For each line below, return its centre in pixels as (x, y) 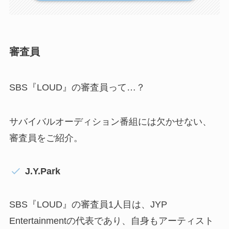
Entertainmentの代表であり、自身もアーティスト (111, 221)
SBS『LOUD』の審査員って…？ (77, 87)
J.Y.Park (43, 171)
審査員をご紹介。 (46, 138)
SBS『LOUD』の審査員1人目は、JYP (88, 205)
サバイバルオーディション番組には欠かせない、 (110, 122)
